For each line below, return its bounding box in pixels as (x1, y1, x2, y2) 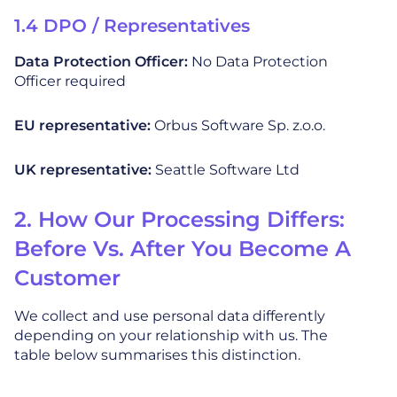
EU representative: (14, 116, 154, 134)
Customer (14, 264, 121, 291)
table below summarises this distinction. (14, 346, 300, 363)
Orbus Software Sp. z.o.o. (154, 116, 325, 134)
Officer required (14, 72, 126, 90)
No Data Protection (191, 52, 328, 70)
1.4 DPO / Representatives (14, 14, 255, 36)
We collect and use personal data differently (14, 307, 325, 324)
